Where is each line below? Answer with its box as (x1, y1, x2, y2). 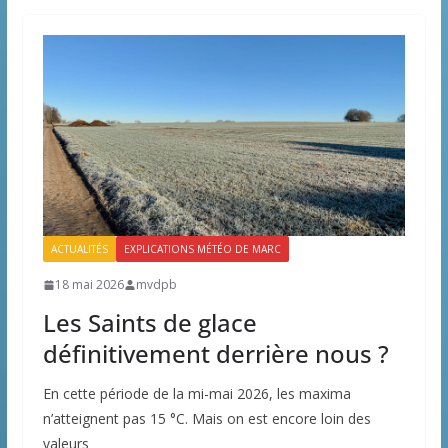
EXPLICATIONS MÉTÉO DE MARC (123, 242, 281, 257)
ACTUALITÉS (50, 242, 108, 257)
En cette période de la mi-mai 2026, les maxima (42, 384, 351, 404)
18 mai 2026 (54, 276, 124, 294)
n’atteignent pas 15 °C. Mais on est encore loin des (42, 409, 371, 429)
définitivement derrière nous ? (42, 337, 389, 371)
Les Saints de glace (42, 306, 257, 340)
